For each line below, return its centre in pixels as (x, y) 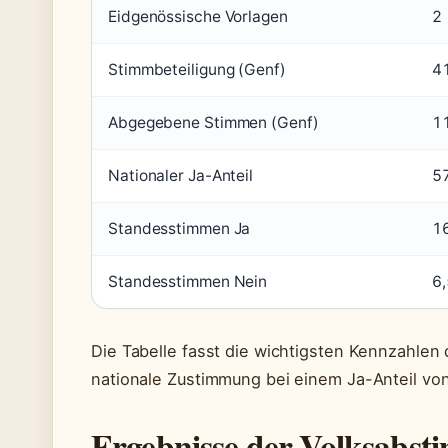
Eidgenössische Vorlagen (198, 17)
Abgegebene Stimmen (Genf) (213, 123)
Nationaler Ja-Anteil (180, 176)
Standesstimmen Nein (188, 282)
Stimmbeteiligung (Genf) (197, 70)
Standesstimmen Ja (179, 229)
